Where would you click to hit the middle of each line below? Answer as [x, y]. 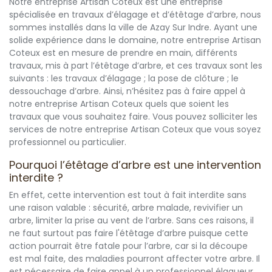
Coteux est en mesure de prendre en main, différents [123, 53]
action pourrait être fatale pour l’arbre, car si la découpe [128, 246]
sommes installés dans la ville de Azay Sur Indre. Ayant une [133, 28]
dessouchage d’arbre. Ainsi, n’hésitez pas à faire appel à [127, 91]
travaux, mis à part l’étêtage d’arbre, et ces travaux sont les [136, 66]
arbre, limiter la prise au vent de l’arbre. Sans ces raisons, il [131, 221]
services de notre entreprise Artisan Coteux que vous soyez [135, 130]
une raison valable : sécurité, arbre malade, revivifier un [126, 208]
